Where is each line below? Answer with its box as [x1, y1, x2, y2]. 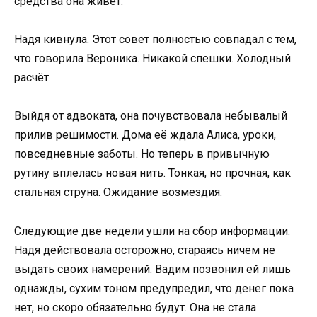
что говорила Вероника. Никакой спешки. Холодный [14, 52, 291, 66]
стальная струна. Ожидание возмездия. [14, 185, 222, 200]
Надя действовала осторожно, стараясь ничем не [14, 243, 275, 257]
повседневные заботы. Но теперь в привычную [14, 147, 270, 161]
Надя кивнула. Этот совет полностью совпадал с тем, [14, 33, 296, 47]
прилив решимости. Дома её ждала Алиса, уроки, [14, 128, 276, 142]
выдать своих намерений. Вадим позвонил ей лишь [14, 262, 291, 276]
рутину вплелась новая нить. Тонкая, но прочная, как [14, 166, 291, 180]
